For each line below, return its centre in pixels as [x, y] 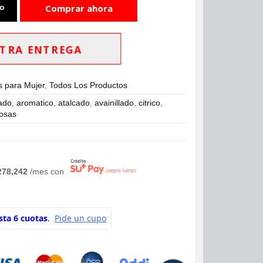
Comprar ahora [79, 9]
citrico [150, 102]
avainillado [114, 102]
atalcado [74, 102]
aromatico [35, 102]
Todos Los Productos [89, 85]
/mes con [48, 172]
